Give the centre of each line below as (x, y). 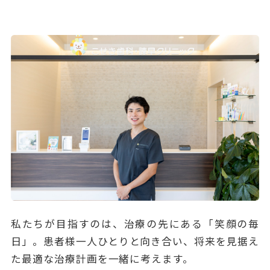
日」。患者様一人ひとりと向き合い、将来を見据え (135, 241)
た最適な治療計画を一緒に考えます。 (102, 259)
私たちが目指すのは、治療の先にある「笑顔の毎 (135, 224)
